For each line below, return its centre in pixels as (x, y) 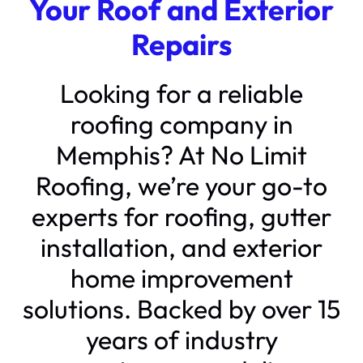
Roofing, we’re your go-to (181, 185)
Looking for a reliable (181, 93)
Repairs (181, 44)
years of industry (181, 339)
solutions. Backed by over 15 (181, 308)
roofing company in (181, 124)
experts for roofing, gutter (181, 216)
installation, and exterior (181, 247)
